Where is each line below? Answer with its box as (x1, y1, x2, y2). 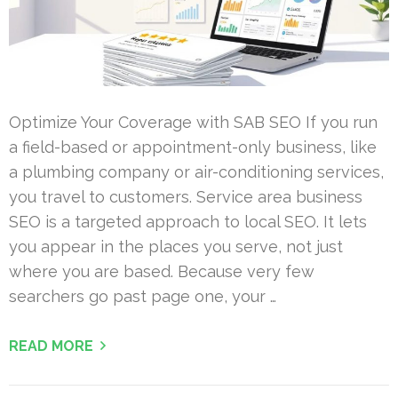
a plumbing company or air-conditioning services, (9, 162, 384, 181)
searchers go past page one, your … (9, 286, 276, 306)
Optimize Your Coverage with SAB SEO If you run (9, 112, 378, 131)
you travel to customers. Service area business (9, 187, 362, 206)
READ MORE (9, 337, 93, 354)
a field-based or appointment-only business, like (9, 137, 377, 156)
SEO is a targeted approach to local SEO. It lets (9, 211, 367, 231)
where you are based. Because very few (9, 261, 314, 281)
